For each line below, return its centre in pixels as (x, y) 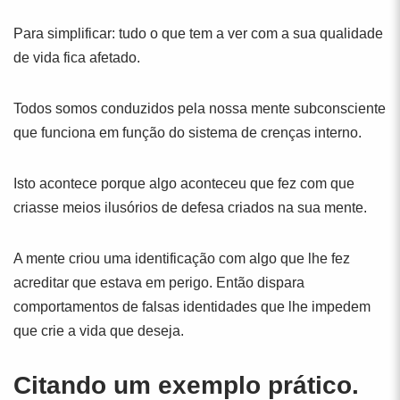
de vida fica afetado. (77, 58)
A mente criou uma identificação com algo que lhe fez (182, 258)
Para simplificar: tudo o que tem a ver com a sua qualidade (198, 33)
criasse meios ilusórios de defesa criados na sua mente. (190, 208)
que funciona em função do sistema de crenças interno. (187, 133)
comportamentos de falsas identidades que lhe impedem (192, 307)
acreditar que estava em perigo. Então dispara (159, 283)
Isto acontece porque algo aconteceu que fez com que (184, 183)
